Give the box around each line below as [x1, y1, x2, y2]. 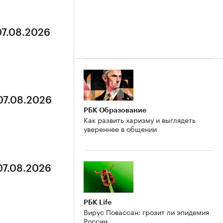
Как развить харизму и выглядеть [84, 114, 196, 125]
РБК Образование [84, 107, 146, 114]
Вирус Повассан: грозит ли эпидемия [84, 206, 209, 218]
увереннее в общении [84, 123, 157, 134]
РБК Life [84, 199, 111, 206]
